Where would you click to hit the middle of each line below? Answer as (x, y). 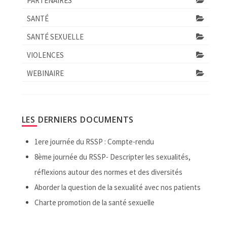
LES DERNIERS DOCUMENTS (78, 120)
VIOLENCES (45, 55)
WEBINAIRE (45, 73)
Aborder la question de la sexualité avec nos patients (117, 187)
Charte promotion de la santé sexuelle (94, 202)
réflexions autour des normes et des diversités (108, 172)
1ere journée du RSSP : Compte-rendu (94, 142)
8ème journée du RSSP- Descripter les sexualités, (112, 157)
